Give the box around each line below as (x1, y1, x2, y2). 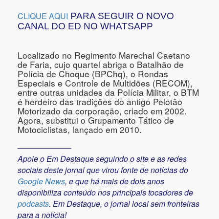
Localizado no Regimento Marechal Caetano (18, 48, 190, 61)
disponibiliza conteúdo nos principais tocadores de (18, 186, 193, 198)
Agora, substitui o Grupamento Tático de (18, 113, 174, 126)
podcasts (18, 197, 49, 209)
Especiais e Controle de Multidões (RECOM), (18, 76, 193, 89)
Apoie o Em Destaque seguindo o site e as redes (18, 153, 187, 164)
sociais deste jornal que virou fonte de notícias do (18, 164, 188, 175)
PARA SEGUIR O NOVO (70, 10, 174, 21)
